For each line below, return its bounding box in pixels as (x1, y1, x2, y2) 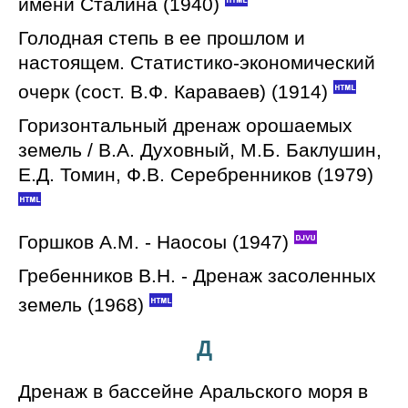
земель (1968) (18, 293, 144, 316)
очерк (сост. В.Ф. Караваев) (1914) (18, 80, 328, 103)
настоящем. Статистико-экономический (18, 51, 375, 74)
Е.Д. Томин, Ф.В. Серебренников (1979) (18, 163, 373, 186)
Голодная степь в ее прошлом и (18, 26, 305, 49)
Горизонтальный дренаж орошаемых (18, 114, 352, 137)
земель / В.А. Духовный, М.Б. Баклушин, (18, 138, 382, 161)
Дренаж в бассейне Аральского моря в (18, 380, 368, 403)
